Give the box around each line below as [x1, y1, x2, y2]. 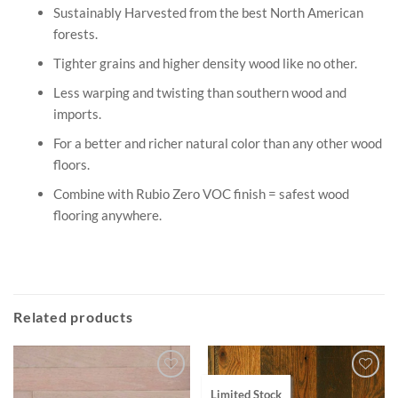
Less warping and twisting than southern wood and [52, 84, 346, 100]
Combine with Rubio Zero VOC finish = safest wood [52, 185, 349, 202]
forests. [52, 25, 98, 42]
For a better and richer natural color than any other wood [52, 134, 382, 151]
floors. [52, 155, 90, 172]
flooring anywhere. [52, 206, 162, 223]
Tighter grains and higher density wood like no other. [52, 54, 357, 71]
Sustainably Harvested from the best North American [52, 4, 363, 20]
